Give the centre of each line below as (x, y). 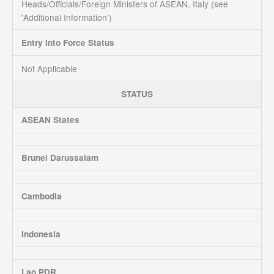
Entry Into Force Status (68, 42)
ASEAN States (50, 120)
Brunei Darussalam (60, 158)
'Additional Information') (66, 17)
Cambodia (41, 196)
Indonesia (41, 234)
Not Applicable (49, 68)
